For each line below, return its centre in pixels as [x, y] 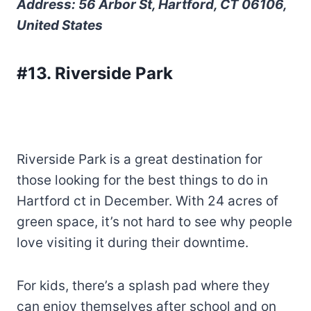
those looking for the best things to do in [142, 180]
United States [60, 25]
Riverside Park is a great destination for [140, 159]
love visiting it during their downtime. [133, 242]
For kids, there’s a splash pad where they [143, 285]
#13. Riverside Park [95, 73]
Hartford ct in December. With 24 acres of [148, 201]
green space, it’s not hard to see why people [154, 221]
